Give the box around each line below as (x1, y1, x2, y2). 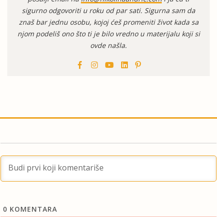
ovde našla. (90, 41, 127, 50)
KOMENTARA (7, 204, 57, 214)
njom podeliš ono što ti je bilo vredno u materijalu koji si (17, 29, 200, 38)
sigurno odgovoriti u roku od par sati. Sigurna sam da (22, 6, 195, 15)
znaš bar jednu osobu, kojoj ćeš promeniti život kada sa (18, 17, 199, 27)
